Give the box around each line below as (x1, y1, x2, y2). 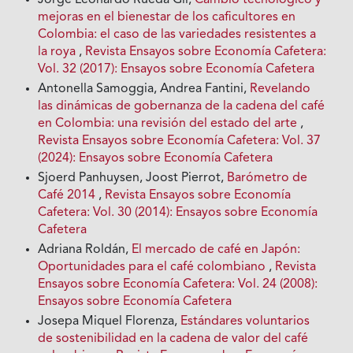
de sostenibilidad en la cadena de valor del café (38, 332, 309, 345)
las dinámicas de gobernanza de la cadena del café (38, 99, 325, 113)
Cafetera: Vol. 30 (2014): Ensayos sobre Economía (38, 206, 318, 219)
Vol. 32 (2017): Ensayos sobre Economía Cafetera (38, 62, 315, 76)
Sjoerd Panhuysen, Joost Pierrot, (38, 171, 228, 184)
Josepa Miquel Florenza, (38, 314, 181, 328)
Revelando (250, 82, 311, 95)
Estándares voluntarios (180, 314, 310, 328)
